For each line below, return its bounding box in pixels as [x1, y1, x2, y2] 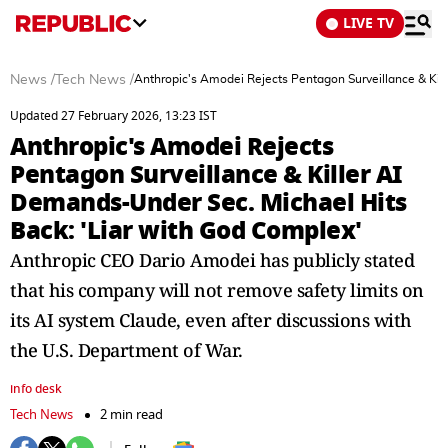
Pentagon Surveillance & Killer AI [10, 156, 403, 193]
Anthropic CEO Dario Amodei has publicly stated [10, 248, 414, 272]
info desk [10, 380, 62, 398]
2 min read [100, 405, 163, 424]
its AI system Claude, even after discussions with [10, 308, 412, 332]
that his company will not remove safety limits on [10, 278, 424, 302]
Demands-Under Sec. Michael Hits [10, 184, 407, 221]
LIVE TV [343, 13, 394, 34]
